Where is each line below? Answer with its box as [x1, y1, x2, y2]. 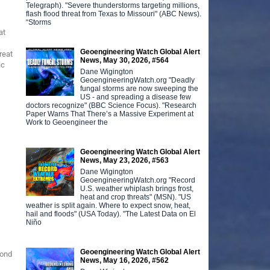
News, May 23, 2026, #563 [80, 155, 169, 165]
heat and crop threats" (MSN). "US [80, 192, 192, 201]
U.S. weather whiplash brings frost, [80, 184, 194, 193]
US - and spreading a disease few [80, 92, 192, 101]
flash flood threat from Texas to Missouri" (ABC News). [26, 9, 202, 18]
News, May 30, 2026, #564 [80, 55, 169, 64]
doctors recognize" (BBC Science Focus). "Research [26, 101, 197, 110]
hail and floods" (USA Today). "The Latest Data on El [26, 209, 196, 218]
